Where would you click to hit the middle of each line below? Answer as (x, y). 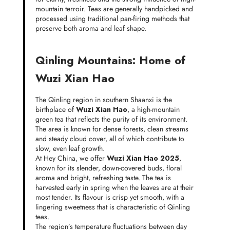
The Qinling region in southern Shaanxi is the (103, 100)
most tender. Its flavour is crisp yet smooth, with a (110, 197)
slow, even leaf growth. (70, 149)
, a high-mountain (153, 110)
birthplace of (55, 110)
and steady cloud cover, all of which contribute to (110, 139)
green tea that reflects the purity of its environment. (111, 119)
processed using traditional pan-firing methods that (112, 19)
